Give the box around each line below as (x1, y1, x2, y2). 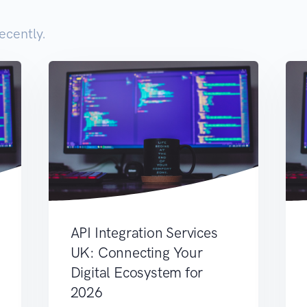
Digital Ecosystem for (70, 264, 204, 282)
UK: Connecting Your (70, 244, 203, 262)
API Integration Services (70, 224, 218, 242)
